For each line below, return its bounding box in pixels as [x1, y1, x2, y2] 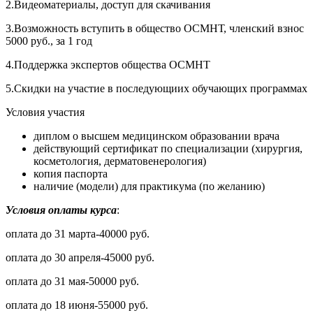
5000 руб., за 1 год [6, 34, 92, 47]
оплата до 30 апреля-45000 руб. [6, 251, 154, 263]
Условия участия [6, 105, 85, 118]
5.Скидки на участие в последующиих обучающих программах [6, 82, 307, 94]
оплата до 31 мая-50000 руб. [6, 275, 139, 287]
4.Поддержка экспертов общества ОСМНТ [6, 58, 210, 71]
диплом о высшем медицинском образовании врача [34, 129, 279, 142]
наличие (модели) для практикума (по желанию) [34, 180, 265, 192]
